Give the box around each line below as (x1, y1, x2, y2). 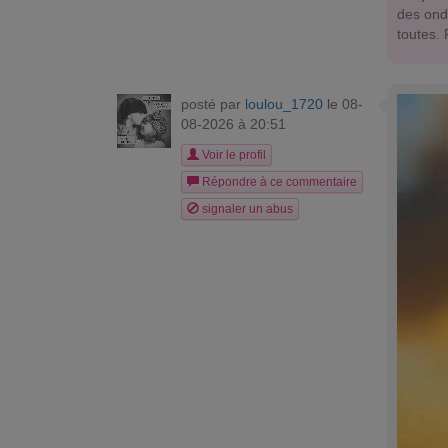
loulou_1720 (245, 95, 323, 112)
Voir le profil (199, 147, 266, 162)
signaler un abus (199, 201, 293, 216)
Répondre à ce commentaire (199, 174, 357, 189)
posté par (181, 95, 245, 112)
